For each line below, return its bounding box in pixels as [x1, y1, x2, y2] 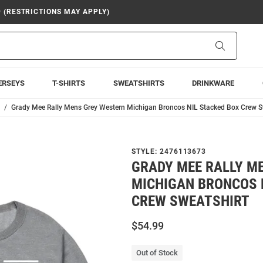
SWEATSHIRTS [113, 79, 164, 87]
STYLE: [131, 147, 160, 156]
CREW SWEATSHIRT [131, 193, 249, 210]
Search [224, 41, 249, 50]
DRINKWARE [192, 79, 235, 87]
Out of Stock [136, 248, 178, 257]
